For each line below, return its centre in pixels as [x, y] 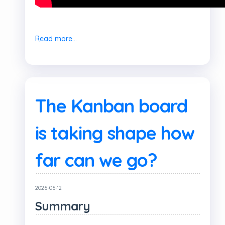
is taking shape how [115, 133]
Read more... [56, 39]
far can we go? [96, 160]
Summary [63, 206]
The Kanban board [111, 106]
